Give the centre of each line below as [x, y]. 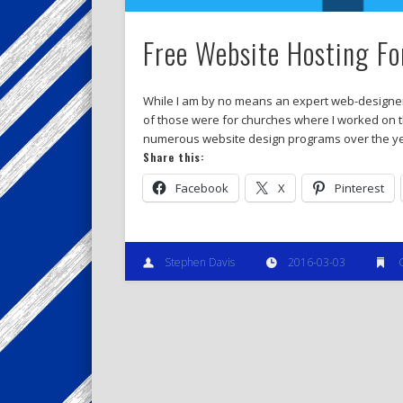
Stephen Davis [199, 262]
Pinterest [359, 188]
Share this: [173, 157]
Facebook [201, 188]
